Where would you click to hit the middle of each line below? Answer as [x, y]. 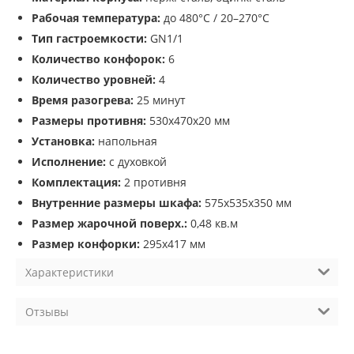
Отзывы [47, 312]
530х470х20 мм [188, 121]
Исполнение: [69, 162]
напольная [126, 141]
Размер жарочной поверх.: [109, 224]
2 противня [154, 183]
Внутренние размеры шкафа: [117, 203]
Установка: [63, 141]
